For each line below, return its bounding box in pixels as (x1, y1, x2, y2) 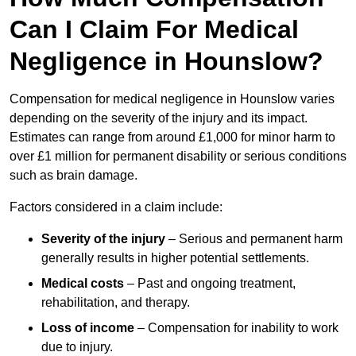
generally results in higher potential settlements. (41, 251, 309, 265)
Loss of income (41, 321, 134, 335)
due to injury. (41, 340, 113, 354)
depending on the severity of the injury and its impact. (10, 111, 308, 126)
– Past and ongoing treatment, (124, 277, 296, 291)
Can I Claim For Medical (10, 15, 299, 44)
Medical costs (41, 277, 124, 291)
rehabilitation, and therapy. (41, 296, 190, 310)
